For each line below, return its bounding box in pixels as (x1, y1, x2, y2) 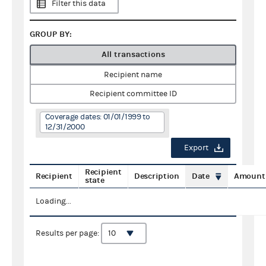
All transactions (101, 49, 165, 59)
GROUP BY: (30, 28, 72, 39)
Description (134, 170, 179, 181)
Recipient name (104, 69, 162, 80)
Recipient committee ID (89, 88, 177, 99)
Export (184, 142, 208, 153)
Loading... (36, 196, 71, 206)
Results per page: (36, 228, 101, 238)
